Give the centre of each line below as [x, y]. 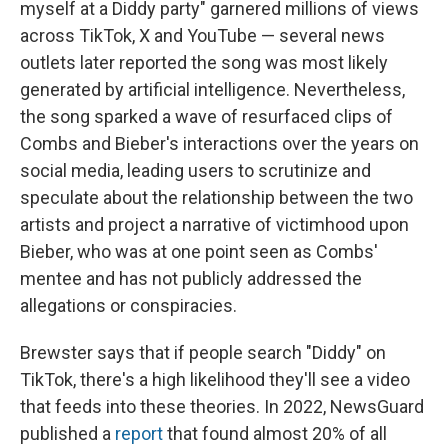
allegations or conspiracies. [128, 305]
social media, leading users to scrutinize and [195, 170]
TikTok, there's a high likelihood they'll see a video [215, 379]
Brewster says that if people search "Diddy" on [203, 352]
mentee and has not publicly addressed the [191, 278]
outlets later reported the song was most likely [204, 62]
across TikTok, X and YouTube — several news [202, 35]
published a [67, 433]
